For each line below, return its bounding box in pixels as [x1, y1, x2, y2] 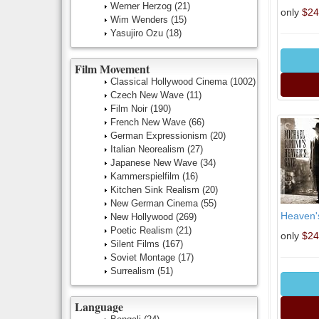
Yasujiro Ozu [110, 28, 166, 38]
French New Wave [110, 117, 189, 127]
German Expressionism [110, 130, 210, 141]
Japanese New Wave [110, 157, 200, 168]
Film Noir [110, 103, 150, 114]
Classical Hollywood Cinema [110, 76, 230, 87]
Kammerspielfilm [110, 171, 182, 182]
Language [75, 298, 123, 315]
